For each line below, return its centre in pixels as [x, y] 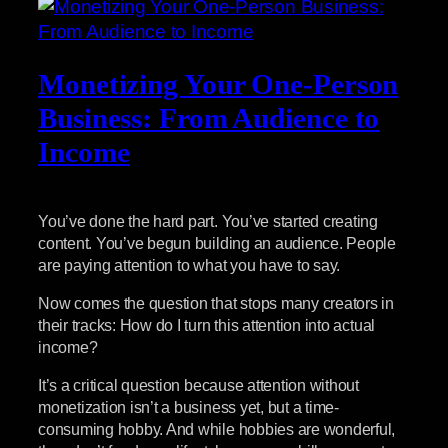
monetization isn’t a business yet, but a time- [188, 407]
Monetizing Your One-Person [218, 84]
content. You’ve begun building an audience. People [217, 242]
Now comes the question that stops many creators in [216, 302]
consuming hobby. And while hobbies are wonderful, [217, 429]
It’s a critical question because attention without [198, 385]
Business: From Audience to [209, 118]
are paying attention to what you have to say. [189, 264]
